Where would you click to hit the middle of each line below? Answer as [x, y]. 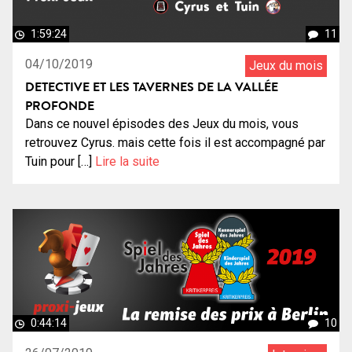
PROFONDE [60, 106]
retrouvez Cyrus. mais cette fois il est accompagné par [175, 143]
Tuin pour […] [60, 162]
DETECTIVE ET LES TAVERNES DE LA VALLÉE [152, 87]
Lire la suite [127, 162]
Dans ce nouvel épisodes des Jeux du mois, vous [162, 124]
